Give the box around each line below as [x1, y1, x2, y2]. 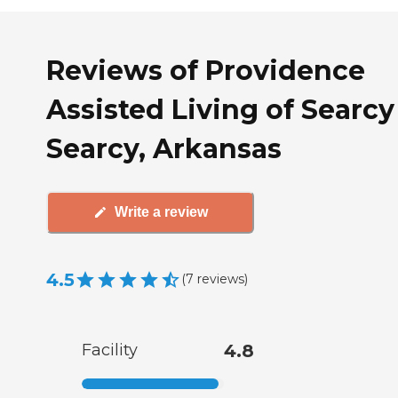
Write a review [114, 204, 208, 220]
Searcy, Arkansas [46, 131, 282, 165]
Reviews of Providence [46, 53, 365, 87]
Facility [82, 339, 138, 360]
